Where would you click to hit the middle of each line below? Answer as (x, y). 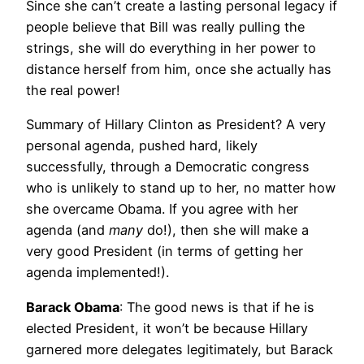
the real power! (73, 91)
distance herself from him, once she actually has (179, 69)
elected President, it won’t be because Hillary (167, 328)
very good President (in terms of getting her (165, 251)
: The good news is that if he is (217, 307)
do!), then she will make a (226, 230)
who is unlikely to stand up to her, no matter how (181, 188)
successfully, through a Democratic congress (168, 167)
